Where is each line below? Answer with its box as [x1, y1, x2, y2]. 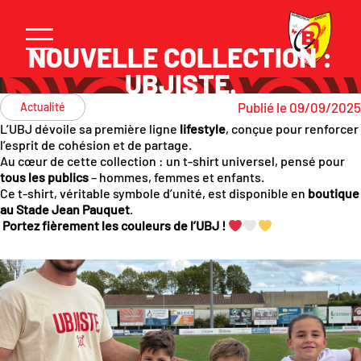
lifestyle [180, 121, 226, 136]
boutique [305, 185, 359, 201]
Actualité [20, 100, 65, 114]
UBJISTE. [124, 67, 237, 101]
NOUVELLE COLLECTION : [28, 40, 333, 74]
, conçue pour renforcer [226, 121, 359, 136]
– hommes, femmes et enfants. [89, 169, 264, 185]
